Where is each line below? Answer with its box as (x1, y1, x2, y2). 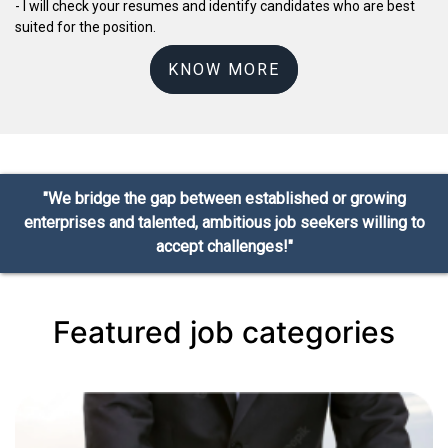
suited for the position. (15, 18, 156, 35)
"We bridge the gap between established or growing (42, 189, 406, 209)
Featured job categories (53, 313, 395, 350)
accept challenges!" (155, 237, 293, 257)
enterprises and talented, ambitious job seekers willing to (23, 213, 425, 233)
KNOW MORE (168, 59, 280, 79)
